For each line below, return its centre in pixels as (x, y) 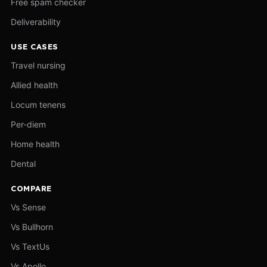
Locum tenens (38, 104)
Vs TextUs (30, 246)
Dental (23, 163)
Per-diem (28, 124)
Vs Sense (28, 207)
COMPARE (31, 188)
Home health (35, 144)
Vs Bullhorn (32, 226)
